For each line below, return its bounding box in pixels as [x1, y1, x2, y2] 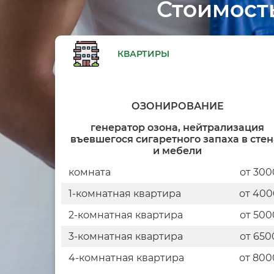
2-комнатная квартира [68, 209, 183, 221]
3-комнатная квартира [68, 230, 183, 242]
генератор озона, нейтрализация [91, 121, 265, 133]
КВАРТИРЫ [117, 48, 169, 59]
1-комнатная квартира [68, 187, 181, 199]
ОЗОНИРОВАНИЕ [131, 100, 224, 112]
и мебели [153, 144, 202, 157]
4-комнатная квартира [68, 251, 184, 264]
